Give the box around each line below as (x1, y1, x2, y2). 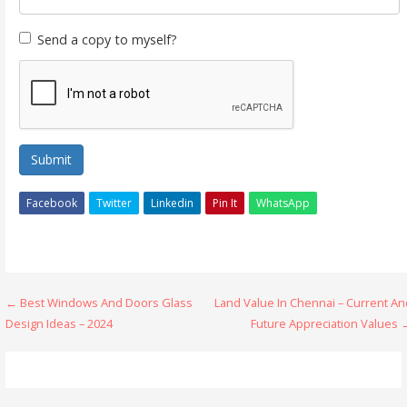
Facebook (25, 194, 77, 211)
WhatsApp (255, 194, 310, 211)
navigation (5, 323, 134, 357)
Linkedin (150, 194, 194, 211)
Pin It (212, 194, 237, 211)
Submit (30, 150, 72, 168)
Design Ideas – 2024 (5, 314, 114, 332)
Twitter (95, 194, 132, 211)
